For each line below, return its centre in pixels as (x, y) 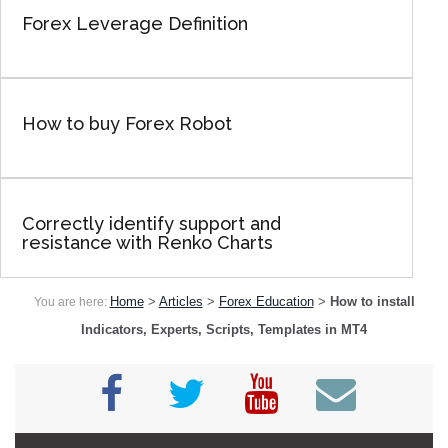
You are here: (71, 302)
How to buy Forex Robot (126, 124)
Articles (180, 302)
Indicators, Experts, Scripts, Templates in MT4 (224, 330)
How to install (372, 302)
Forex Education (266, 302)
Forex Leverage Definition (134, 24)
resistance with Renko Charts (147, 243)
